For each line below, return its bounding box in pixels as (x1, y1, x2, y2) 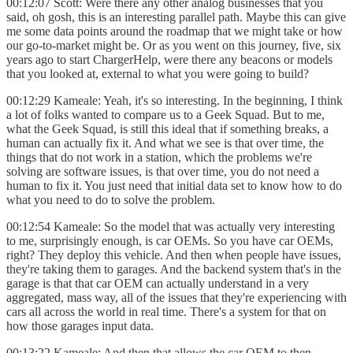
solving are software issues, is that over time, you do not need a (6, 164, 319, 178)
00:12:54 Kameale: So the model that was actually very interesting (6, 219, 335, 233)
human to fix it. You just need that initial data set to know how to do (6, 178, 342, 192)
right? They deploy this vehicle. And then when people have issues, (6, 247, 341, 262)
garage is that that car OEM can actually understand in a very (6, 276, 309, 290)
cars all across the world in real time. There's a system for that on (6, 304, 326, 318)
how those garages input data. (6, 318, 157, 333)
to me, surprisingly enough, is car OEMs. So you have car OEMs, (6, 233, 333, 247)
